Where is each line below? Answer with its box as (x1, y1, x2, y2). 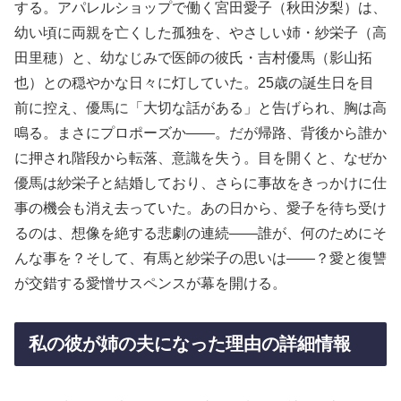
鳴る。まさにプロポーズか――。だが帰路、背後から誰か (14, 125, 387, 141)
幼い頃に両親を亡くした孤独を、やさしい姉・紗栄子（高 (14, 25, 387, 41)
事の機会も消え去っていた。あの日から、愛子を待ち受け (14, 200, 387, 217)
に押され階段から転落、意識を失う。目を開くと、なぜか (14, 150, 387, 166)
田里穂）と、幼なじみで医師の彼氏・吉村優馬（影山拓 (14, 50, 372, 66)
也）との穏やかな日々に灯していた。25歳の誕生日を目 (14, 75, 374, 91)
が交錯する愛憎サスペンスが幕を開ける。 (14, 276, 286, 292)
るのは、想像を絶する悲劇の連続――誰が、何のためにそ (14, 226, 387, 242)
